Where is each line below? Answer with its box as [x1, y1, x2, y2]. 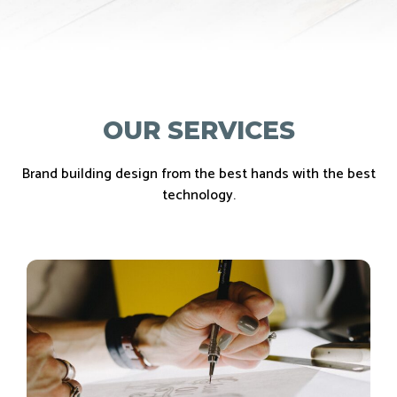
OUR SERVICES [102, 114, 295, 145]
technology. [161, 183, 236, 207]
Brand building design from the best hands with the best [21, 161, 376, 186]
